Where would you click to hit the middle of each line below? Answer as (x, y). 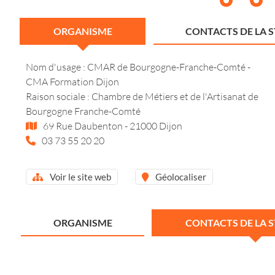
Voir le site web (79, 177)
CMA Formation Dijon (72, 82)
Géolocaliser (180, 177)
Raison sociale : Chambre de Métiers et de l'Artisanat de (142, 96)
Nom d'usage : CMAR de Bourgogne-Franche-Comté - (138, 67)
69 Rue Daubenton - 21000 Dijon (112, 126)
